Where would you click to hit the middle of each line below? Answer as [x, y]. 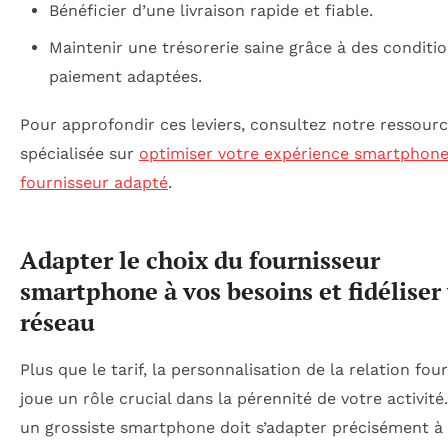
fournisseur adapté [94, 183]
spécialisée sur [79, 154]
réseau [57, 322]
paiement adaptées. [125, 77]
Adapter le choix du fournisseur [200, 260]
